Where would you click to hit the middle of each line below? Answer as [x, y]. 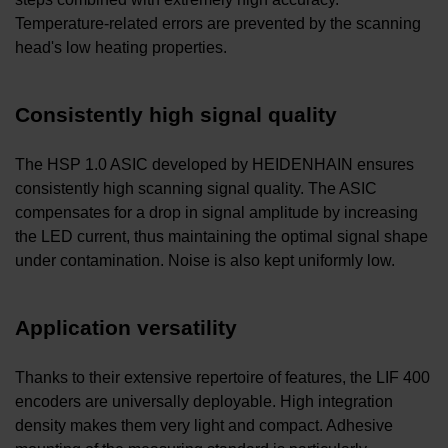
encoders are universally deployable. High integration [204, 401]
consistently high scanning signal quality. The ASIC [196, 188]
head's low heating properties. [121, 47]
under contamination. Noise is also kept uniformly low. [205, 260]
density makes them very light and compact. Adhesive [204, 425]
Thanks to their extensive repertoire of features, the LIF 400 [222, 377]
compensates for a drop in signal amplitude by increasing [216, 212]
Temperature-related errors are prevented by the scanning [218, 23]
